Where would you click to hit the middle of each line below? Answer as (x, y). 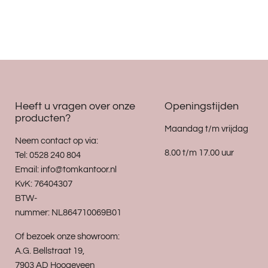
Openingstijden (201, 106)
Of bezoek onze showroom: (67, 237)
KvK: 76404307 (44, 184)
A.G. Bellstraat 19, (50, 251)
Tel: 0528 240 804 (48, 156)
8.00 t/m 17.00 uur (199, 153)
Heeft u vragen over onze (75, 106)
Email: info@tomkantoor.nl (66, 170)
